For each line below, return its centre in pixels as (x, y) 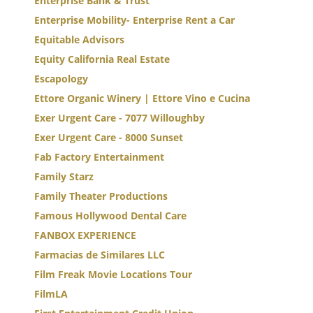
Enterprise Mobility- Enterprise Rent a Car (134, 20)
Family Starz (64, 176)
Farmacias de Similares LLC (100, 255)
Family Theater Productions (101, 196)
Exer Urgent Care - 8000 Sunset (109, 137)
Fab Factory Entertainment (99, 157)
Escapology (61, 79)
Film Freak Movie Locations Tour (113, 274)
